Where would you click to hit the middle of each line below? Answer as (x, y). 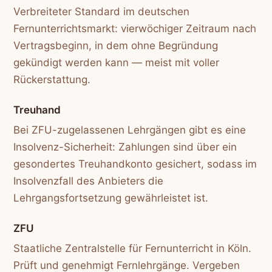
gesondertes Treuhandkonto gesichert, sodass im (135, 164)
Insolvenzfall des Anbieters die (89, 181)
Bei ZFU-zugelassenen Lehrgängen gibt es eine (130, 130)
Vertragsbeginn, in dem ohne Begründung (116, 45)
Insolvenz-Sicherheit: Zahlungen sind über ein (125, 147)
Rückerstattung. (52, 79)
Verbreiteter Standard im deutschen (102, 11)
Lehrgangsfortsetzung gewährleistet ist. (111, 198)
